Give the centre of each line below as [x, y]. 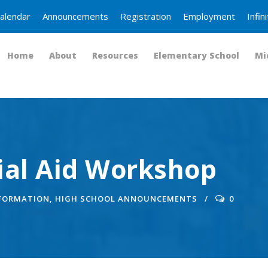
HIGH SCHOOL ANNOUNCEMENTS [126, 198]
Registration [146, 16]
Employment [209, 16]
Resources [115, 55]
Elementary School [197, 55]
